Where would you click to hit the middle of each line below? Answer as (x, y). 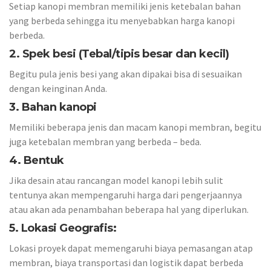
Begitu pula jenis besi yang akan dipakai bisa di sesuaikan (126, 73)
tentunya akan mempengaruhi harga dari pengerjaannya (126, 194)
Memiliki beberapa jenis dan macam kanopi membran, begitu (135, 127)
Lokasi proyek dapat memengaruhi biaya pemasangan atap (131, 248)
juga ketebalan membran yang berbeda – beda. (105, 141)
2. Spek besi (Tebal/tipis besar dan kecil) (119, 54)
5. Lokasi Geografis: (63, 228)
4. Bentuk (37, 160)
